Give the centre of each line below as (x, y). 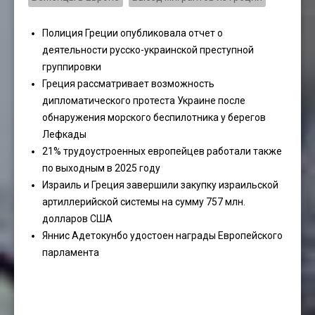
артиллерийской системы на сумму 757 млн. (144, 201)
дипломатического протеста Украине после (144, 100)
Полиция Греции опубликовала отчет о (133, 33)
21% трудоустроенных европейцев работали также (162, 151)
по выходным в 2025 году (101, 168)
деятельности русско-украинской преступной (148, 50)
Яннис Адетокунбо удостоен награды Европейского (162, 235)
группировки (72, 66)
